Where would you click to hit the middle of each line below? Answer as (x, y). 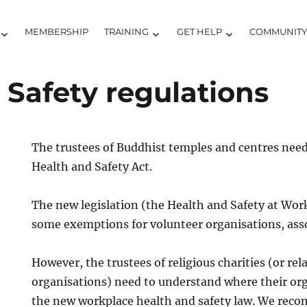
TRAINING (127, 31)
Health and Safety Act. (92, 167)
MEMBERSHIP (57, 31)
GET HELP (199, 31)
